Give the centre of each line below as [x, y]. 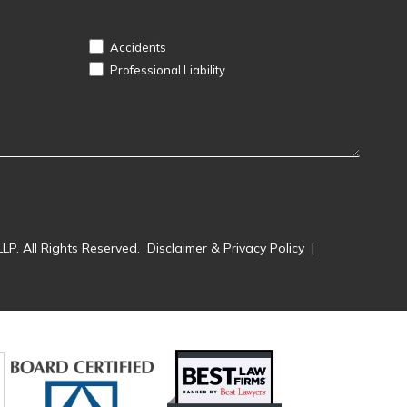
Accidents [136, 47]
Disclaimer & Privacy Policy [228, 248]
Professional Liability [166, 69]
